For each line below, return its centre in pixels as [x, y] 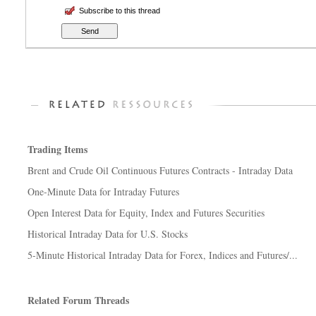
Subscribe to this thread [120, 11]
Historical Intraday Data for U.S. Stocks [108, 234]
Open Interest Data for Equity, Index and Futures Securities [146, 213]
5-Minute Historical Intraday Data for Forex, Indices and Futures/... [163, 255]
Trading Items [57, 149]
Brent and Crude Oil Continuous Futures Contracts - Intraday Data [160, 170]
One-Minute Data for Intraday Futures [103, 192]
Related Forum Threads [78, 300]
